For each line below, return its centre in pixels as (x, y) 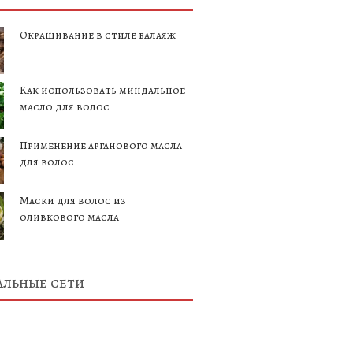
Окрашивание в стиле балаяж (98, 35)
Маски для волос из (73, 201)
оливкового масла (69, 217)
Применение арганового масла (101, 145)
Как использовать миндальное (102, 90)
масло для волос (65, 107)
